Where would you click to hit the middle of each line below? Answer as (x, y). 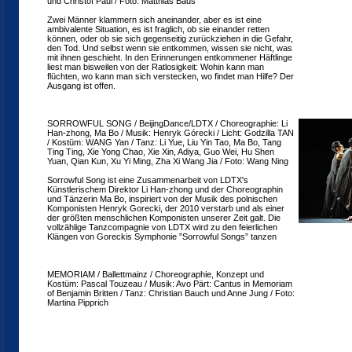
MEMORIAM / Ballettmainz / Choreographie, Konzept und (156, 274)
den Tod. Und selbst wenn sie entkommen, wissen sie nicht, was (170, 48)
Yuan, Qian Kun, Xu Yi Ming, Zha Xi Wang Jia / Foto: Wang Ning (168, 161)
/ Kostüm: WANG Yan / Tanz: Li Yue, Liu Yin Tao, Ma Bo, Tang (164, 142)
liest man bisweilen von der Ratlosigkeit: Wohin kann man (156, 67)
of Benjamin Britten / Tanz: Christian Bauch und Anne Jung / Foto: (171, 293)
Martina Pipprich (78, 302)
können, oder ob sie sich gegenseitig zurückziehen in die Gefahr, (170, 38)
